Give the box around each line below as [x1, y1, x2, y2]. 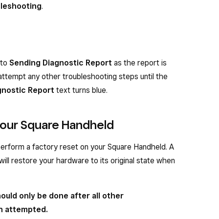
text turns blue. [54, 86, 108, 95]
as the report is [112, 58, 167, 67]
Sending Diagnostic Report [9, 58, 112, 67]
